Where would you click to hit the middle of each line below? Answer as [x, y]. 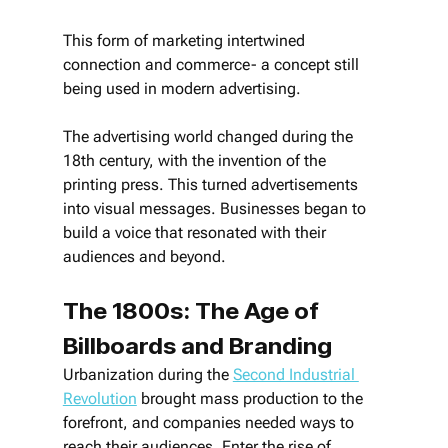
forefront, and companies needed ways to [210, 422]
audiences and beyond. [144, 256]
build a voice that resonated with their [196, 232]
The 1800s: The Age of [193, 310]
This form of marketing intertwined [185, 40]
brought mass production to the [251, 398]
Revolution [99, 398]
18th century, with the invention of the [196, 160]
